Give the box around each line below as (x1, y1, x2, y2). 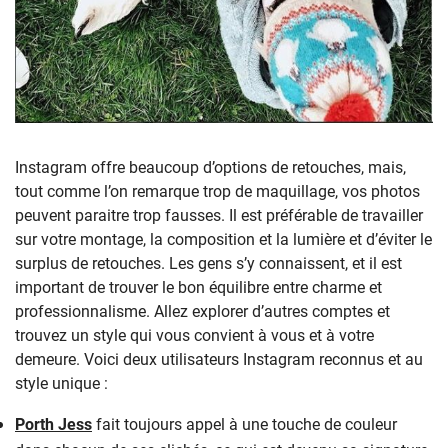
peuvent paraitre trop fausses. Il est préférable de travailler (15, 204, 423, 226)
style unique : (15, 372, 108, 394)
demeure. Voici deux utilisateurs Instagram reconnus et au (15, 348, 423, 370)
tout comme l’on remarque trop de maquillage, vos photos (15, 180, 420, 202)
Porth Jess (15, 413, 92, 435)
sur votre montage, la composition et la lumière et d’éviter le (15, 228, 432, 250)
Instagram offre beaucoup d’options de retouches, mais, (15, 156, 406, 178)
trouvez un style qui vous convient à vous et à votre (15, 324, 374, 346)
